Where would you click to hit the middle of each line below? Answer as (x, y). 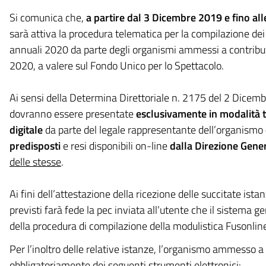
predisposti (35, 146)
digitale (26, 130)
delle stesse (35, 162)
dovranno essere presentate (72, 114)
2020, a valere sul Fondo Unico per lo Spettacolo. (116, 66)
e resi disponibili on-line (115, 146)
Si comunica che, (47, 18)
